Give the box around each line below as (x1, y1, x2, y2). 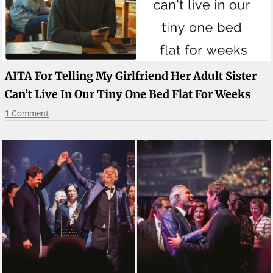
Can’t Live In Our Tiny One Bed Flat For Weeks (5, 87, 251, 101)
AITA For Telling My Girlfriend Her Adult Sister (5, 68, 257, 83)
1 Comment (5, 108, 49, 118)
